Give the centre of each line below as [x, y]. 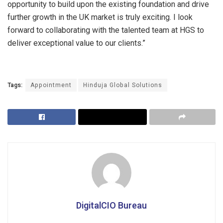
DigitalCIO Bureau [111, 206]
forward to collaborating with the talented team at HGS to [106, 30]
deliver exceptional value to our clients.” [76, 43]
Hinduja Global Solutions [123, 85]
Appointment [51, 85]
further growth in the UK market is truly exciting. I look [100, 17]
